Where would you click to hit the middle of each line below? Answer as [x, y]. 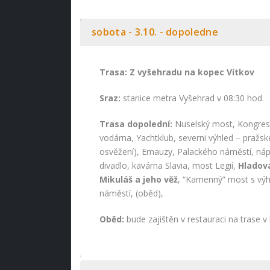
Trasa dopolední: [136, 124]
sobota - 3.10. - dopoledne [155, 32]
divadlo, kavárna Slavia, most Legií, [169, 165]
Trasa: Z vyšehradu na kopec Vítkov [177, 72]
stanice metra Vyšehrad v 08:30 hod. [192, 98]
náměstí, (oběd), [131, 193]
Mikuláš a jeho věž [139, 179]
